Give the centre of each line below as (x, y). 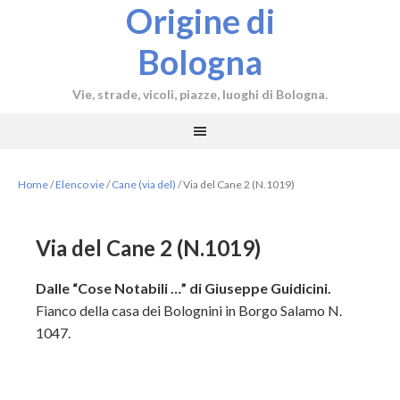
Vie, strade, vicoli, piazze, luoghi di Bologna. (200, 94)
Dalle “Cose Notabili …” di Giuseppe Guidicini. (183, 288)
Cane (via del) (144, 184)
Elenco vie (80, 184)
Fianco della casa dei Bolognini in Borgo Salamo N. (189, 310)
